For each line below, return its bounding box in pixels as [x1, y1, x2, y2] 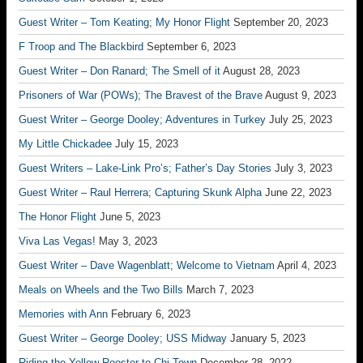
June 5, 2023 [100, 211, 160, 223]
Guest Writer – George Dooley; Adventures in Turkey [19, 113, 266, 126]
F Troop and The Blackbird [19, 41, 143, 53]
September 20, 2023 [233, 16, 328, 28]
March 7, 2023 [186, 284, 254, 296]
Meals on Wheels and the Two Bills [19, 284, 183, 296]
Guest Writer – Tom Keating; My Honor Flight [19, 16, 230, 28]
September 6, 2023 [147, 41, 236, 53]
